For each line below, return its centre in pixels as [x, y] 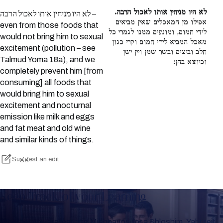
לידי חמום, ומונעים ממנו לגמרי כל [158, 33]
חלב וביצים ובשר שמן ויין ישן [165, 53]
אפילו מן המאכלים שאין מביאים [161, 23]
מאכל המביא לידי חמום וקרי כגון [160, 43]
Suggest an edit [36, 159]
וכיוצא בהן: [190, 62]
